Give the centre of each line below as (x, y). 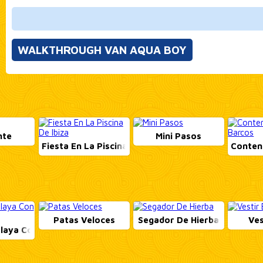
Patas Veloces (84, 220)
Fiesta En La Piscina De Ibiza (102, 146)
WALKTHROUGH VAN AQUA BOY (102, 50)
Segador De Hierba (179, 220)
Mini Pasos (179, 136)
